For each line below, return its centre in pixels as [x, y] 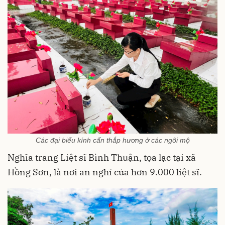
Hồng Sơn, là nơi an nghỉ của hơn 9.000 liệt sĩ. [105, 172]
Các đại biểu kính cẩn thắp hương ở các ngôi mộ [113, 140]
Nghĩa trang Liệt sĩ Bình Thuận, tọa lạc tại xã [102, 158]
